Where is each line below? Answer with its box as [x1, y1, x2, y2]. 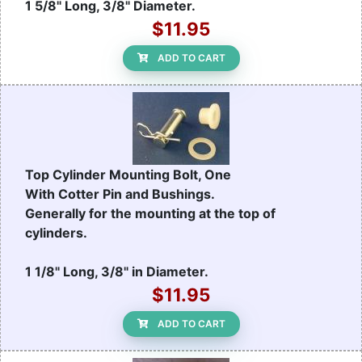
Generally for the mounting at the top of [25, 205, 276, 222]
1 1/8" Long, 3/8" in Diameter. [25, 263, 208, 280]
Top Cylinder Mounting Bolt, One [25, 166, 231, 183]
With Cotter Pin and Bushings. [25, 186, 215, 203]
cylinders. [25, 225, 87, 242]
